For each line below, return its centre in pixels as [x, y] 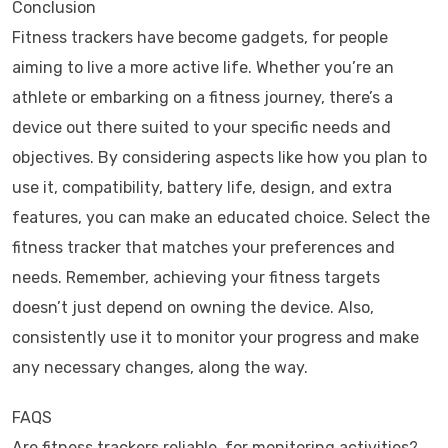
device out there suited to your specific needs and [201, 127]
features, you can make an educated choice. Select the [221, 217]
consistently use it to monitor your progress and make [215, 337]
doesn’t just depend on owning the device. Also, [193, 307]
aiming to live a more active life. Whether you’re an [203, 67]
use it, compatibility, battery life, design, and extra [202, 187]
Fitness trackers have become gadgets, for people [200, 37]
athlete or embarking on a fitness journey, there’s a [202, 97]
